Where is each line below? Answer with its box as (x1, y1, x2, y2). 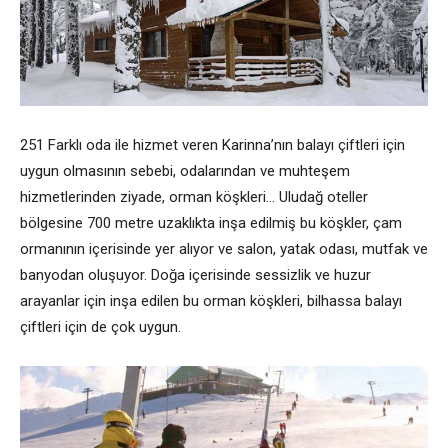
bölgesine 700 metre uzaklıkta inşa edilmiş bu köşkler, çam (20, 214, 402, 233)
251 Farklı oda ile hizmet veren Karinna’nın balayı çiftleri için (20, 136, 405, 155)
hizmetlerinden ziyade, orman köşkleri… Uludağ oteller (20, 188, 368, 207)
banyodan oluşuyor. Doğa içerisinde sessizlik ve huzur (20, 266, 371, 285)
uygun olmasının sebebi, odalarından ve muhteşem (20, 162, 350, 181)
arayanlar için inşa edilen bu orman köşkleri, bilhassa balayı (20, 292, 402, 311)
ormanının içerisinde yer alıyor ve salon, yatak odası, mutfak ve (20, 240, 428, 259)
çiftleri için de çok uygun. (20, 318, 181, 337)
